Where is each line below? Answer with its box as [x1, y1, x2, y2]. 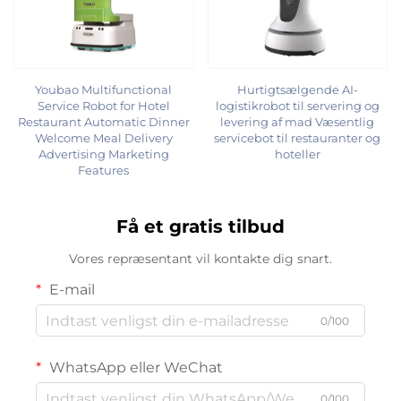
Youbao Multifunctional [35, 82, 173, 98]
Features [78, 163, 130, 178]
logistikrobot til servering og [215, 98, 380, 114]
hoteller [274, 147, 320, 162]
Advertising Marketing [38, 147, 169, 162]
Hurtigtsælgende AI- [236, 82, 358, 98]
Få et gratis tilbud [116, 216, 285, 238]
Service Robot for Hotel [37, 98, 170, 114]
